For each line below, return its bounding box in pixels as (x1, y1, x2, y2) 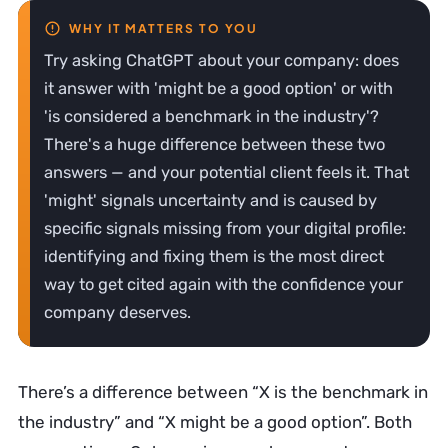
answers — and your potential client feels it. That (44, 163, 409, 182)
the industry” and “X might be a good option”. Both (18, 412, 412, 432)
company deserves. (44, 303, 191, 322)
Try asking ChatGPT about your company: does (44, 51, 399, 70)
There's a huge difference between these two (44, 135, 385, 154)
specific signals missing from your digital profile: (44, 219, 406, 238)
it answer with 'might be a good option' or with (44, 79, 393, 98)
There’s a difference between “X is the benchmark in (18, 382, 428, 402)
